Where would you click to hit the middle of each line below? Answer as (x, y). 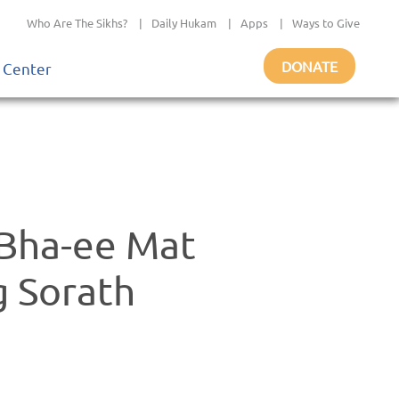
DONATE (309, 66)
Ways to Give (326, 23)
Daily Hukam (184, 23)
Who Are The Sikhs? (77, 23)
